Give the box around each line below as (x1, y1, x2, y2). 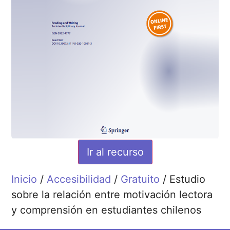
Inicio (11, 173, 37, 186)
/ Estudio (160, 173, 206, 186)
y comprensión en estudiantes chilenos (11, 204, 202, 217)
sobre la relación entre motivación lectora (11, 188, 213, 201)
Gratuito (121, 173, 160, 186)
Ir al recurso (86, 145, 144, 158)
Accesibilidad (47, 173, 111, 186)
